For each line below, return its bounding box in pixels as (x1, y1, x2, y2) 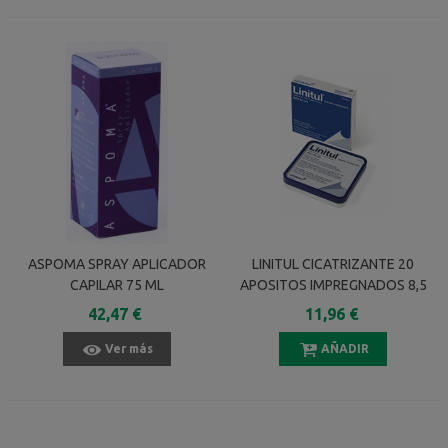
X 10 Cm (307, 297, 359, 314)
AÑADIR (321, 341, 370, 355)
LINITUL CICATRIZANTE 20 (252, 255, 415, 272)
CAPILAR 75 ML (69, 276, 164, 293)
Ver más (104, 341, 153, 355)
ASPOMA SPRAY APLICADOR (27, 255, 206, 272)
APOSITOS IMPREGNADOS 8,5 (239, 276, 427, 293)
